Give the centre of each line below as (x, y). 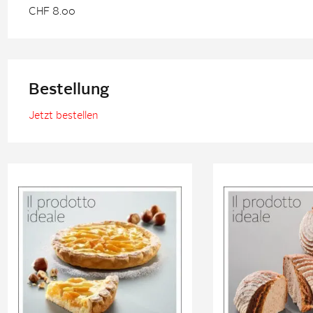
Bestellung (68, 90)
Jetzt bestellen (63, 116)
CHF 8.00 (52, 12)
